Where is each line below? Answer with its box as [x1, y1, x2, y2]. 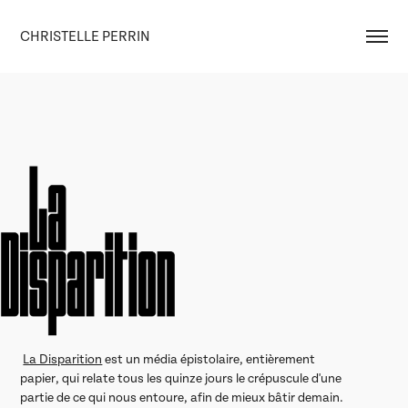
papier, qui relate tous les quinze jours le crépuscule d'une [20, 371, 342, 385]
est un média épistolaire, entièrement [102, 352, 316, 366]
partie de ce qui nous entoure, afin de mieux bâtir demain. [20, 390, 344, 404]
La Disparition [23, 352, 103, 366]
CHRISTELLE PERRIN [20, 28, 151, 45]
